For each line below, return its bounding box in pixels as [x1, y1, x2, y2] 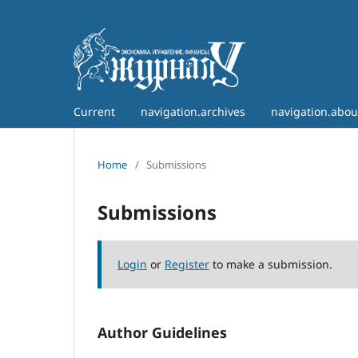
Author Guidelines [97, 322, 227, 342]
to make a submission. [209, 256, 332, 272]
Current [74, 103, 115, 119]
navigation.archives [141, 103, 245, 119]
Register [165, 256, 209, 272]
